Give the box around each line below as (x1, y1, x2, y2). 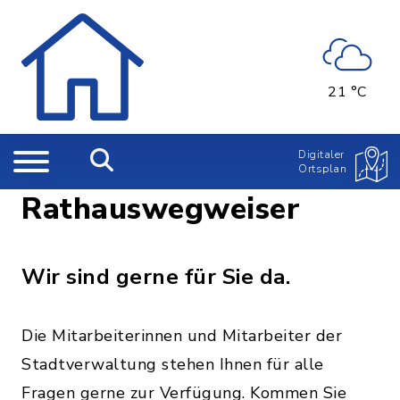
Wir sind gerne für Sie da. (21, 262, 290, 291)
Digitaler (298, 147, 345, 162)
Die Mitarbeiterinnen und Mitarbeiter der (21, 325, 342, 346)
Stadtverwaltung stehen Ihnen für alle (21, 354, 324, 375)
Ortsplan (298, 162, 346, 176)
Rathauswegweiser (21, 188, 300, 229)
